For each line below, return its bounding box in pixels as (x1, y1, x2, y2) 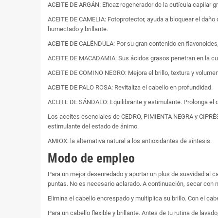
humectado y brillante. (48, 25, 108, 33)
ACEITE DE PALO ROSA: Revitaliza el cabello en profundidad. (48, 83, 213, 91)
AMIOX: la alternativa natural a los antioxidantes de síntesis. (48, 137, 212, 145)
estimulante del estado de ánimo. (48, 122, 139, 130)
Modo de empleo (48, 150, 135, 165)
